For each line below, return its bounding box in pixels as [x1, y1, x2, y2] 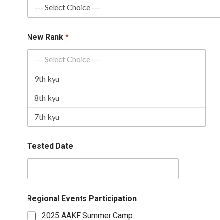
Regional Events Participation [27, 194, 137, 203]
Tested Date [27, 141, 73, 151]
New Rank [27, 32, 65, 42]
